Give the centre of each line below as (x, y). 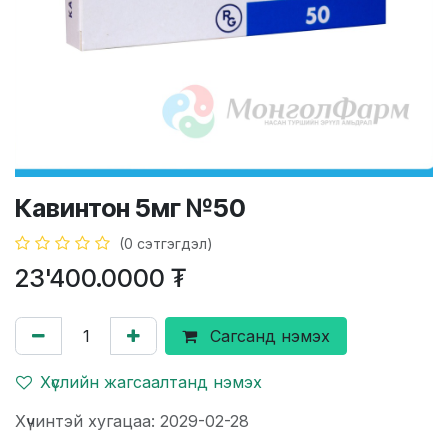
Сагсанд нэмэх (267, 335)
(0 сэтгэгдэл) (166, 243)
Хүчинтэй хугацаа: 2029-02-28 (132, 420)
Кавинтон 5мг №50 (130, 207)
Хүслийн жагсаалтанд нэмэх (151, 381)
